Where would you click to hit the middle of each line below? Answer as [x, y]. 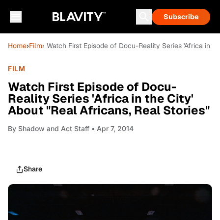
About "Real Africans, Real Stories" [109, 110]
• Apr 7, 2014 [111, 128]
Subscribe [181, 17]
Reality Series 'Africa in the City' [101, 98]
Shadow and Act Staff [54, 128]
